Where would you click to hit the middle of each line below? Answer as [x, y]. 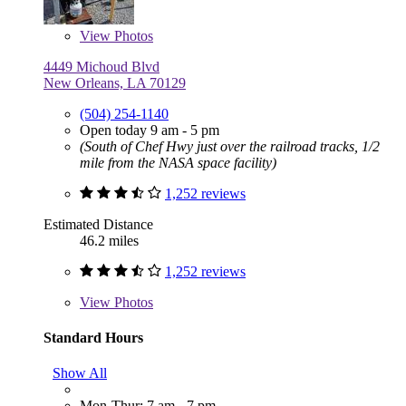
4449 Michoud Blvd [101, 66]
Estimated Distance [98, 224]
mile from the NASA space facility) [178, 162]
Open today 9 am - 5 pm [150, 130]
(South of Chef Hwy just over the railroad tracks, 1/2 [230, 146]
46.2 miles [109, 240]
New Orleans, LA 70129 [115, 82]
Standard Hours [93, 338]
